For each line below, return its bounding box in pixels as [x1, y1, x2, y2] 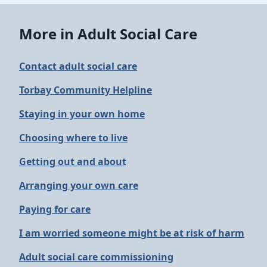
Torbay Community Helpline [19, 83, 152, 97]
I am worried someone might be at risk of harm [19, 226, 244, 240]
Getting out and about [19, 155, 126, 168]
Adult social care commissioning [19, 250, 173, 263]
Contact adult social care [19, 60, 137, 73]
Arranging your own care [19, 179, 138, 192]
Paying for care [19, 203, 91, 216]
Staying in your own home [19, 107, 145, 120]
